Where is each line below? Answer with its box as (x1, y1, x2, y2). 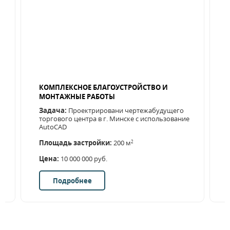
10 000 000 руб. (59, 154, 107, 163)
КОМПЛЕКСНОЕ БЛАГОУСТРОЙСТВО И (39, 83, 168, 92)
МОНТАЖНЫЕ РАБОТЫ (39, 92, 115, 101)
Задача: (39, 106, 67, 115)
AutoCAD (39, 122, 67, 131)
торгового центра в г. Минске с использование (39, 114, 189, 123)
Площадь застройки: (39, 138, 112, 147)
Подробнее (52, 176, 92, 185)
